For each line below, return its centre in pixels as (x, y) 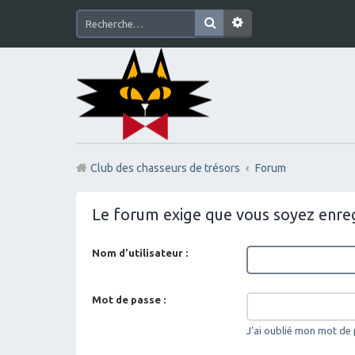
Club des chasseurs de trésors (165, 168)
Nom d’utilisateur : (140, 253)
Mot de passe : (129, 300)
